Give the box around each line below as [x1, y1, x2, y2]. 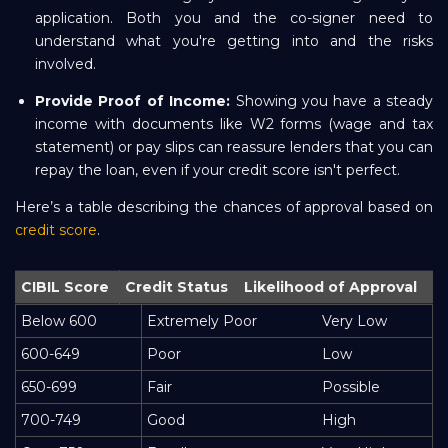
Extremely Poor [147, 311, 257, 330]
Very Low [322, 311, 387, 330]
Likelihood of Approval [244, 277, 417, 296]
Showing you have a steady [230, 91, 433, 110]
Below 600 [21, 311, 97, 330]
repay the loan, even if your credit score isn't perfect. [35, 160, 400, 179]
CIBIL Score [21, 277, 109, 296]
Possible [322, 377, 380, 396]
